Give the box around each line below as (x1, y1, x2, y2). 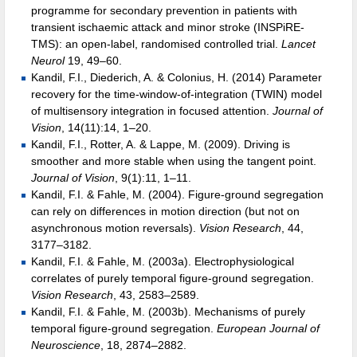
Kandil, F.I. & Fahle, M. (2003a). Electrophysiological (31, 255, 294, 269)
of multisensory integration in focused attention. (31, 104, 273, 118)
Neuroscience (31, 339, 100, 352)
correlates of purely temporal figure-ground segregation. (31, 272, 314, 285)
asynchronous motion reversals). (31, 222, 199, 235)
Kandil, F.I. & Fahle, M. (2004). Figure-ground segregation (31, 188, 324, 202)
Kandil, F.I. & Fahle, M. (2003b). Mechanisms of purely (31, 305, 305, 319)
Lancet (281, 37, 316, 51)
